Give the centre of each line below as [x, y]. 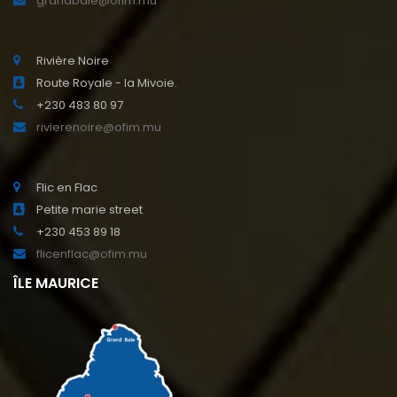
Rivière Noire [73, 61]
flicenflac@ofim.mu [92, 254]
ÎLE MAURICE [56, 284]
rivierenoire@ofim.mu [99, 128]
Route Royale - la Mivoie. [107, 83]
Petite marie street [90, 210]
